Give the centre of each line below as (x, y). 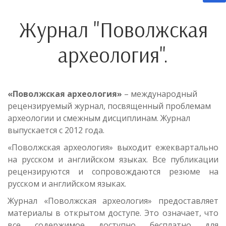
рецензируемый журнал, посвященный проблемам (109, 106)
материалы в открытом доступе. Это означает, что (113, 213)
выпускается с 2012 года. (56, 130)
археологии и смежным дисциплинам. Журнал (99, 118)
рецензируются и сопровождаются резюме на (113, 172)
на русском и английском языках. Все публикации (113, 159)
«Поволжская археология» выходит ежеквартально (113, 147)
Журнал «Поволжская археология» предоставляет (113, 201)
